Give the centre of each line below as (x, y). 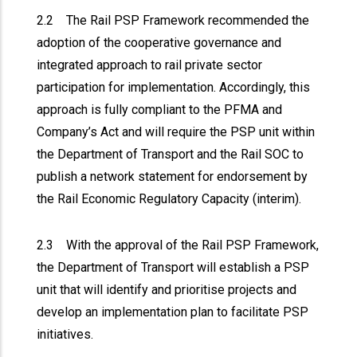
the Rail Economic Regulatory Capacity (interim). (169, 199)
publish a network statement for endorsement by (173, 177)
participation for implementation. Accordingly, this (174, 87)
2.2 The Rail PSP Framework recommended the (173, 20)
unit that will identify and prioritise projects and (167, 290)
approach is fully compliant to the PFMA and (160, 110)
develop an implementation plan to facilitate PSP (173, 312)
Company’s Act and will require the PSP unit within (176, 132)
